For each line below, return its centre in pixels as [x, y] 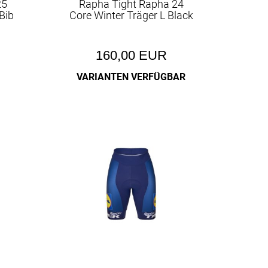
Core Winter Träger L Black [131, 15]
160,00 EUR [131, 55]
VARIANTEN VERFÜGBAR [131, 77]
